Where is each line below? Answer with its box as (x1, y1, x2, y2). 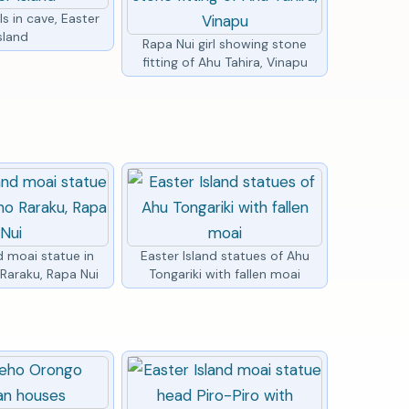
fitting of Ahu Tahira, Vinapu (142, 53, 308, 70)
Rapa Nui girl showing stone (142, 35, 308, 52)
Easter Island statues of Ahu (140, 246, 309, 264)
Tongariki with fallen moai (149, 265, 301, 282)
